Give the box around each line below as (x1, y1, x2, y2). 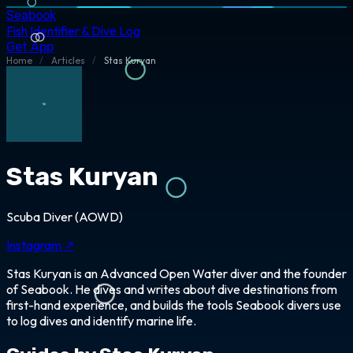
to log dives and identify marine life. (6, 312, 196, 329)
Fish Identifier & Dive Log (6, 23, 140, 39)
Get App (6, 39, 54, 54)
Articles (50, 54, 85, 66)
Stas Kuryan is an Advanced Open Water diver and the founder (6, 265, 347, 281)
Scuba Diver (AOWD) (6, 208, 123, 225)
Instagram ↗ (6, 236, 74, 253)
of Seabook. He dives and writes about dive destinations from (6, 281, 337, 297)
